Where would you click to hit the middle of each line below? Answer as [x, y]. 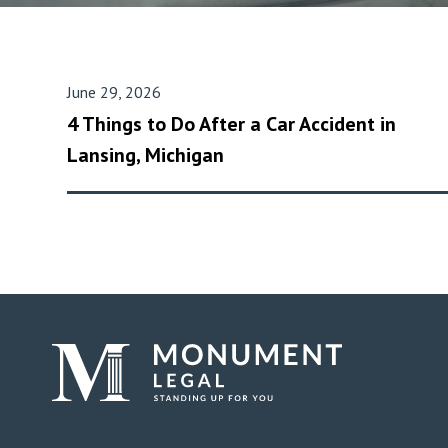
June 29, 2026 [114, 92]
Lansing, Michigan [145, 155]
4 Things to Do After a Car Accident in [231, 124]
